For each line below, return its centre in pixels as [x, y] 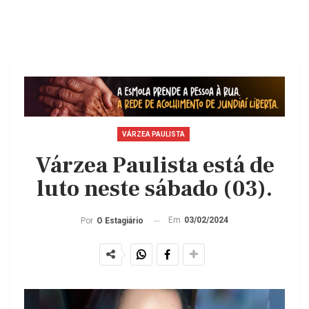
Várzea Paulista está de [154, 166]
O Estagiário [120, 221]
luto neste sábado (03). [154, 189]
